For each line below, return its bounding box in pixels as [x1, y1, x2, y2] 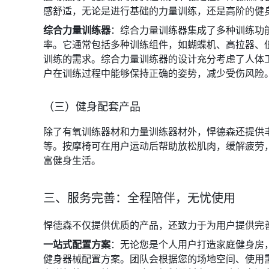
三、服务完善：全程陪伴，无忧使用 [43, 191, 235, 205]
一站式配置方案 [43, 238, 110, 250]
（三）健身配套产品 [43, 100, 141, 113]
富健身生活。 [43, 154, 101, 166]
